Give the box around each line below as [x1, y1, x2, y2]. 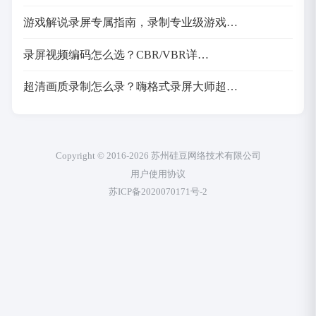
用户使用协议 [130, 168, 186, 179]
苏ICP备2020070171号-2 [109, 186, 207, 197]
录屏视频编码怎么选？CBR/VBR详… [23, 48, 209, 61]
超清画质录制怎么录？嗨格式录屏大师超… [23, 80, 238, 93]
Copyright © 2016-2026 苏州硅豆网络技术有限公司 [55, 150, 261, 161]
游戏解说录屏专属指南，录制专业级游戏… [23, 16, 238, 28]
